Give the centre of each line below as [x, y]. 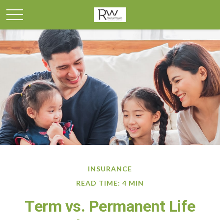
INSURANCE [110, 169]
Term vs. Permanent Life [110, 206]
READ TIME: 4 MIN [110, 183]
